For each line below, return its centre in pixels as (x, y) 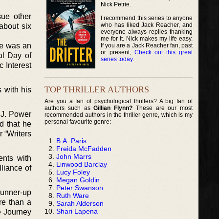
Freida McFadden (84, 148)
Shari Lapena (77, 211)
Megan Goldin (78, 180)
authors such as (69, 108)
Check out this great (164, 52)
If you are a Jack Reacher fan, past (147, 45)
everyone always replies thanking (147, 32)
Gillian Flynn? (113, 108)
